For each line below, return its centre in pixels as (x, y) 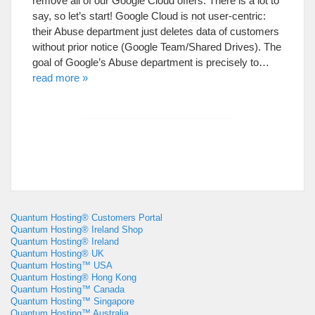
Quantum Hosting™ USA (62, 265)
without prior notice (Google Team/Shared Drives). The (157, 47)
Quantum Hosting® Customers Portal (86, 218)
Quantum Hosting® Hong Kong (73, 277)
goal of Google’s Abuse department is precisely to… (151, 62)
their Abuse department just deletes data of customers (156, 31)
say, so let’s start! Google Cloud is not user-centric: (149, 16)
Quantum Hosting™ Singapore (72, 301)
